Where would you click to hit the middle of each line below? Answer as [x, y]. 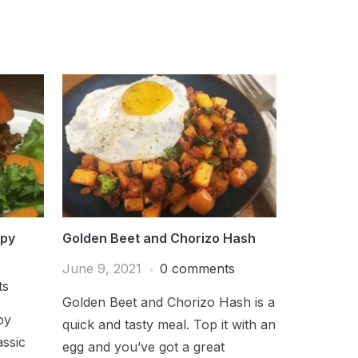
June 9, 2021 [102, 268]
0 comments [198, 268]
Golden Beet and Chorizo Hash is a [169, 302]
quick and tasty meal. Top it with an [169, 324]
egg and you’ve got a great [144, 346]
